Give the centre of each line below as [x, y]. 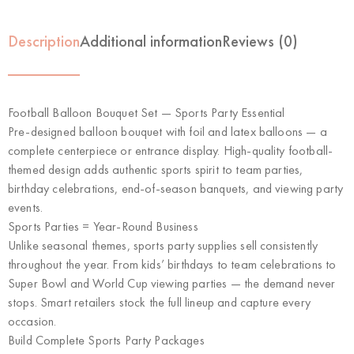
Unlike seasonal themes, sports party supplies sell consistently [163, 246]
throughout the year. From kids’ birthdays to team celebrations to [172, 265]
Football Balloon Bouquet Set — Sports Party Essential [147, 113]
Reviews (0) [260, 41]
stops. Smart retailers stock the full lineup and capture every [159, 303]
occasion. [32, 322]
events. [26, 208]
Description [44, 41]
